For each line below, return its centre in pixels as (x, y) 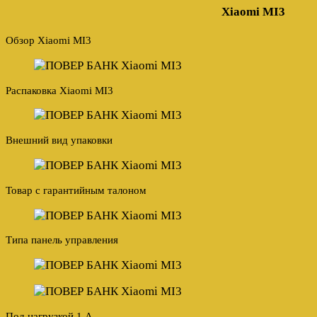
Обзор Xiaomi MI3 (48, 41)
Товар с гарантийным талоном (76, 190)
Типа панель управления (62, 240)
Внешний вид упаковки (59, 140)
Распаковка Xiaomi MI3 (59, 90)
